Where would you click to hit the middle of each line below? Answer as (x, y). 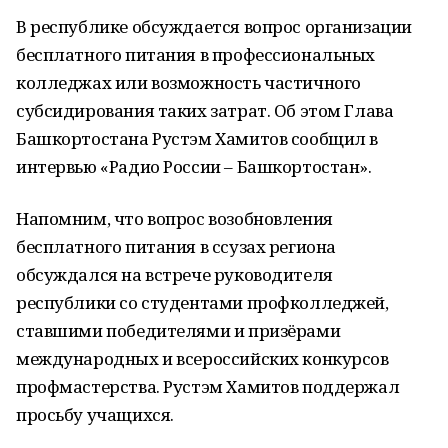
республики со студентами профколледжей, (202, 302)
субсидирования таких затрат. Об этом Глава (205, 110)
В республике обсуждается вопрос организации (214, 26)
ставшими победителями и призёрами (178, 330)
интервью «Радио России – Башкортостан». (194, 166)
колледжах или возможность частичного (188, 82)
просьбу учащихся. (95, 414)
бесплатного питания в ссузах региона (176, 246)
